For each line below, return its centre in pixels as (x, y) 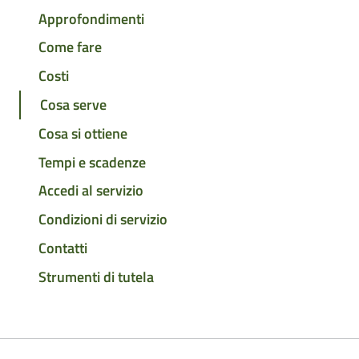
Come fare (70, 47)
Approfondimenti (91, 18)
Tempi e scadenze (92, 162)
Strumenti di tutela (96, 276)
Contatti (63, 248)
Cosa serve (73, 105)
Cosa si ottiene (83, 133)
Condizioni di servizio (103, 220)
